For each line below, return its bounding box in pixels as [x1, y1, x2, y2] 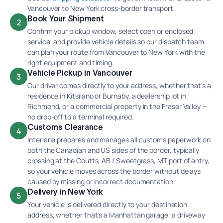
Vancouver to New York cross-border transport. [27, 3, 175, 13]
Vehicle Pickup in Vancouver [27, 68, 132, 78]
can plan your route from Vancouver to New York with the [27, 47, 206, 57]
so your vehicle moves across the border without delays [27, 166, 201, 176]
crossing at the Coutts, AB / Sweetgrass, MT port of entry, [27, 156, 210, 166]
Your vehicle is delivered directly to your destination [27, 200, 188, 210]
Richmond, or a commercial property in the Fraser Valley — [27, 102, 208, 111]
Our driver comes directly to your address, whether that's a [27, 81, 211, 91]
